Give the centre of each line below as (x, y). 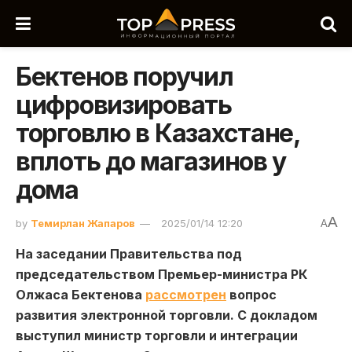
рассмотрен (186, 294)
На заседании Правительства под (129, 253)
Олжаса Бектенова (81, 294)
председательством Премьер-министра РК (161, 274)
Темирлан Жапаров (83, 223)
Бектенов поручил (125, 77)
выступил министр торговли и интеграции (157, 335)
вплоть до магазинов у (151, 161)
